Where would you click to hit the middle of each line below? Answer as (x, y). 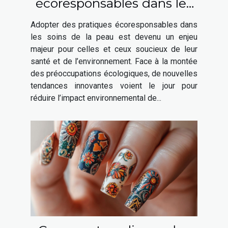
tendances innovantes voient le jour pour (114, 86)
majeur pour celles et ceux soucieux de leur (114, 49)
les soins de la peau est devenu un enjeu (114, 37)
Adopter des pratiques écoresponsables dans (114, 25)
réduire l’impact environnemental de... (96, 98)
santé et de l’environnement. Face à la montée (114, 62)
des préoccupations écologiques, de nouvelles (114, 74)
